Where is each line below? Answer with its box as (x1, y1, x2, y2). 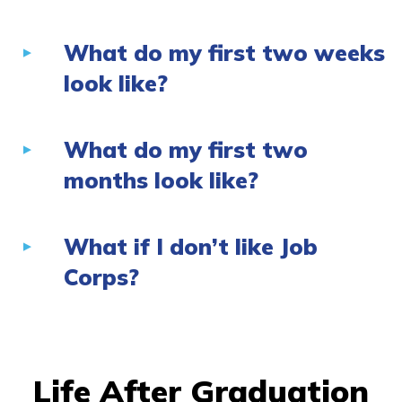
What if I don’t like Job (64, 232, 318, 261)
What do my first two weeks (64, 39, 385, 67)
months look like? (64, 166, 258, 195)
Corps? (64, 263, 139, 292)
